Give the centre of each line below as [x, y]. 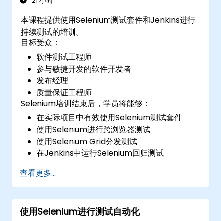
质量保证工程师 [64, 92]
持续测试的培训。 [53, 32]
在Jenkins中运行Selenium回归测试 [100, 153]
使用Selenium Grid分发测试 [87, 141]
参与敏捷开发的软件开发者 [84, 69]
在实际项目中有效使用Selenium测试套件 [110, 117]
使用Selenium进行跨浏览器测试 [94, 129]
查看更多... [38, 173]
